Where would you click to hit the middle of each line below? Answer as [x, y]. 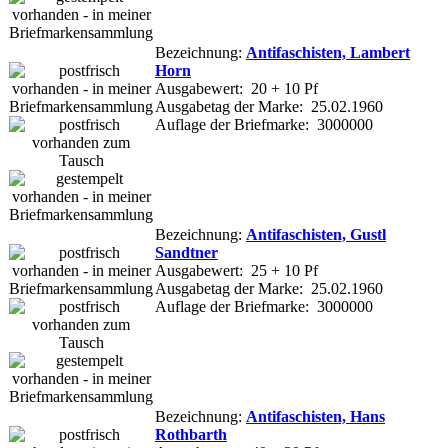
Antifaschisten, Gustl [316, 234]
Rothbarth [191, 434]
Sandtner [186, 252]
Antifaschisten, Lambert [328, 52]
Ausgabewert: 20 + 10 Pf [236, 88]
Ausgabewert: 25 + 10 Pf [236, 270]
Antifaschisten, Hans [315, 416]
